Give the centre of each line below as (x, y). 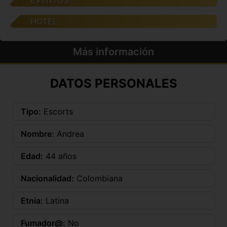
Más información (113, 52)
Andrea (70, 134)
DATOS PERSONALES (113, 84)
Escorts (58, 112)
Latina (57, 201)
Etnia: (32, 201)
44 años (61, 156)
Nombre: (37, 134)
